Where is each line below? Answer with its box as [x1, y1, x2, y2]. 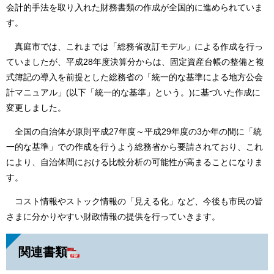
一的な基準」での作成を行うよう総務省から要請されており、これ [6, 142, 263, 152]
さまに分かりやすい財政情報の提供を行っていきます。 [6, 212, 220, 222]
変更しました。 [6, 103, 66, 113]
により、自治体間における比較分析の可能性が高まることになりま [6, 157, 263, 168]
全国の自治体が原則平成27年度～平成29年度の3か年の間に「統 [6, 127, 262, 137]
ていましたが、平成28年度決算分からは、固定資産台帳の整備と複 [6, 57, 264, 67]
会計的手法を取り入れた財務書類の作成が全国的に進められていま [6, 2, 263, 13]
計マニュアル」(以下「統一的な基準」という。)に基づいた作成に [6, 87, 261, 98]
